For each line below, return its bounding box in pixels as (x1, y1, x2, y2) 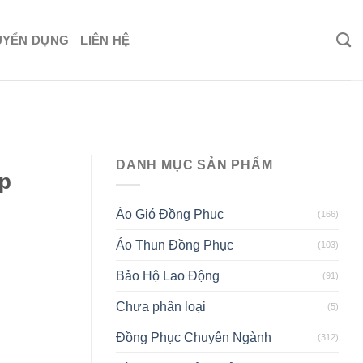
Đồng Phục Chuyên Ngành (116, 330, 271, 344)
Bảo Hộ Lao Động (116, 268, 220, 283)
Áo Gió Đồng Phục (116, 207, 224, 221)
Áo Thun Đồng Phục (116, 237, 233, 252)
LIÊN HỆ (80, 32, 130, 47)
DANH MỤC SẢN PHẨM (116, 158, 273, 173)
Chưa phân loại (116, 299, 206, 314)
